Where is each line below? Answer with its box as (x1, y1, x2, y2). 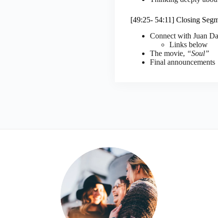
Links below (169, 40, 208, 49)
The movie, (150, 49, 187, 57)
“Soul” (187, 49, 209, 57)
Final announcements (150, 57, 215, 66)
